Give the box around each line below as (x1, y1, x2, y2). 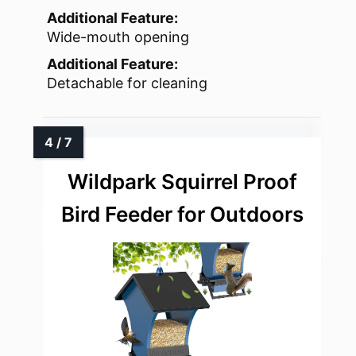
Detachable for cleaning (47, 74, 207, 91)
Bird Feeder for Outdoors (60, 201, 304, 226)
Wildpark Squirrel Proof (67, 168, 297, 194)
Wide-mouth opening (47, 28, 189, 45)
